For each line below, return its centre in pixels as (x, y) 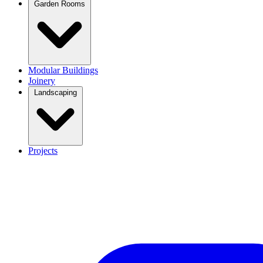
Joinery (42, 81)
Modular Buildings (63, 70)
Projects (43, 151)
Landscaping (55, 93)
